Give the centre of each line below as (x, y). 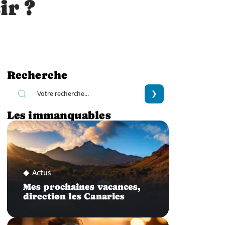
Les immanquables (59, 115)
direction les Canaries (74, 197)
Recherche (37, 75)
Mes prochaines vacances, (82, 187)
